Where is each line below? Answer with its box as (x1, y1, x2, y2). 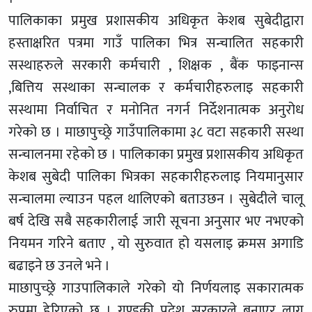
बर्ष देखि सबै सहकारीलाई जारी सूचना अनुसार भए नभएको (8, 209, 304, 233)
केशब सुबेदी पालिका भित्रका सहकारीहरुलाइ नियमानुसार (8, 164, 304, 189)
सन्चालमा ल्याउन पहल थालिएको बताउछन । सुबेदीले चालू (8, 187, 304, 211)
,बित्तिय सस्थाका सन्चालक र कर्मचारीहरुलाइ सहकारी (8, 75, 304, 100)
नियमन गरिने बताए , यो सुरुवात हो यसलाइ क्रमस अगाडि (8, 231, 304, 256)
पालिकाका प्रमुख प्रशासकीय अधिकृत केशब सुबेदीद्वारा (8, 8, 304, 33)
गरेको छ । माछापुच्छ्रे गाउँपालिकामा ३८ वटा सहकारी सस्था (8, 120, 304, 144)
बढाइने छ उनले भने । (8, 253, 110, 278)
